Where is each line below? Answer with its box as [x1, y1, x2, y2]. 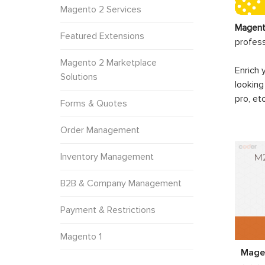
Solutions [60, 70, 98, 83]
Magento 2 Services [60, 3, 141, 15]
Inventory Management [60, 150, 154, 163]
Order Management [60, 124, 140, 136]
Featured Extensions [60, 30, 144, 42]
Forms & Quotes [60, 97, 127, 109]
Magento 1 [60, 230, 102, 243]
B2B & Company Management [60, 177, 182, 189]
